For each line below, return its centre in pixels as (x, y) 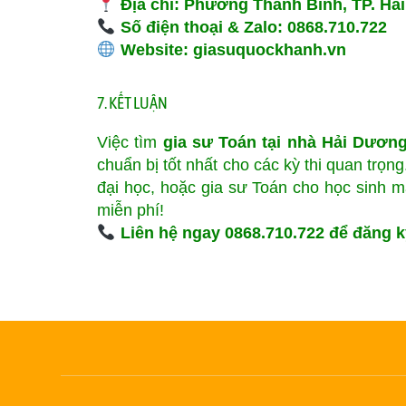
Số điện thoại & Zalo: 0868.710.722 (251, 27)
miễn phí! (130, 210)
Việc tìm (130, 142)
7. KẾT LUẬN (132, 103)
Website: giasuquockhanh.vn (231, 50)
